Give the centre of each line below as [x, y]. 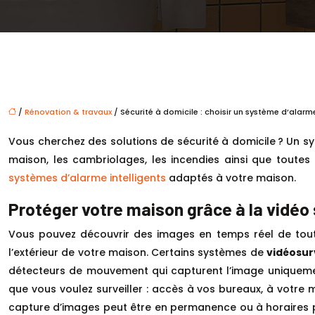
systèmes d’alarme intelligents [87, 178]
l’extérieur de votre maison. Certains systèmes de [137, 252]
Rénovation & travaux [68, 112]
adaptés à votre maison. [231, 178]
